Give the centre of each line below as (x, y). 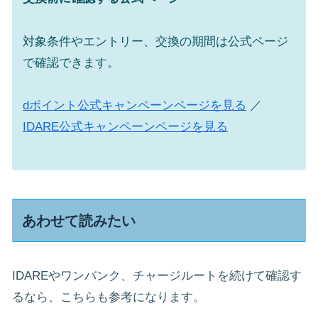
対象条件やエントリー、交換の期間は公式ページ (155, 41)
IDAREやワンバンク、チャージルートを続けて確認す (157, 276)
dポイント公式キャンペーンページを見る (135, 106)
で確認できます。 (71, 62)
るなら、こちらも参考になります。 (109, 297)
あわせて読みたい (79, 220)
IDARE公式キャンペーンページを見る (125, 127)
